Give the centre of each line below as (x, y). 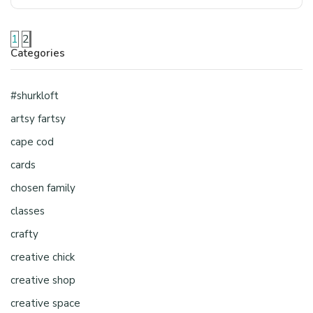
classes (28, 211)
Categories (38, 53)
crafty (24, 234)
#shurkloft (35, 95)
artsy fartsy (38, 118)
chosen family (43, 188)
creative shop (43, 280)
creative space (45, 303)
